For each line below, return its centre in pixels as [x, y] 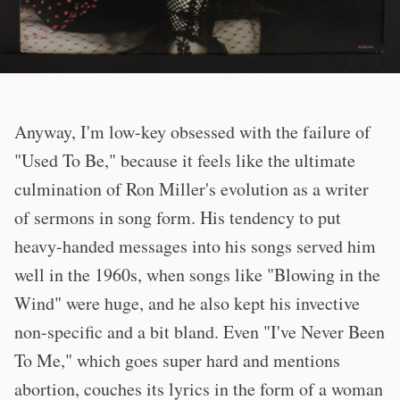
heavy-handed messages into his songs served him [195, 246]
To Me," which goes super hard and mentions [177, 361]
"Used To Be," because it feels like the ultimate [185, 161]
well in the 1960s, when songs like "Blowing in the [197, 275]
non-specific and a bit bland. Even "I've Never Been [200, 332]
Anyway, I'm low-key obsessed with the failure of [192, 132]
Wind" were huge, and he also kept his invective [187, 304]
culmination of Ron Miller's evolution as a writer [192, 189]
